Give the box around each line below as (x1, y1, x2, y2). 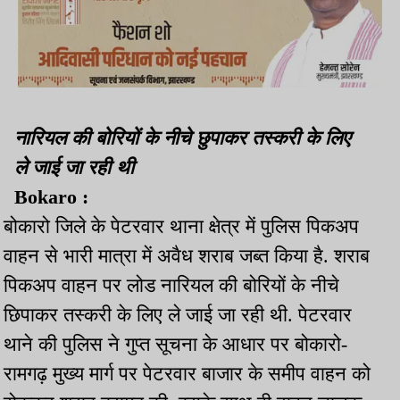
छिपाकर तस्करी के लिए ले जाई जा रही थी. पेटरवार (4, 304, 352, 327)
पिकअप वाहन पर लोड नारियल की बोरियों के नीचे (4, 274, 339, 297)
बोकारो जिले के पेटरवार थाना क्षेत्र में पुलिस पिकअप (4, 215, 359, 238)
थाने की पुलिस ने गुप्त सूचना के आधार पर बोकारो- (4, 333, 347, 356)
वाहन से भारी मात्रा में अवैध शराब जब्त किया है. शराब (4, 245, 370, 268)
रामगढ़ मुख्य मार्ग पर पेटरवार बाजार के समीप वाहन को (4, 362, 371, 386)
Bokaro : (14, 186, 88, 209)
